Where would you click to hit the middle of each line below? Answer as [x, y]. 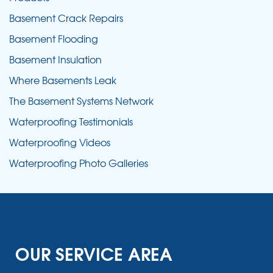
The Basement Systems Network [81, 100]
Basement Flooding [54, 38]
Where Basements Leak [63, 80]
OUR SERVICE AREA [94, 253]
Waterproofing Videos [60, 142]
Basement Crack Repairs [66, 17]
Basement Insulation [55, 59]
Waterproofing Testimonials [71, 121]
